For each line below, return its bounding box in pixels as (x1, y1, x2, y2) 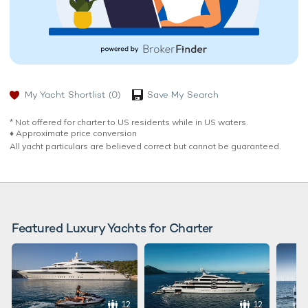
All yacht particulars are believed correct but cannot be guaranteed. (10, 140, 281, 151)
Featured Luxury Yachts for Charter (12, 219, 213, 236)
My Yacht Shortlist (25, 88, 106, 100)
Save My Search (147, 88, 219, 100)
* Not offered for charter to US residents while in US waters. (10, 116, 248, 127)
